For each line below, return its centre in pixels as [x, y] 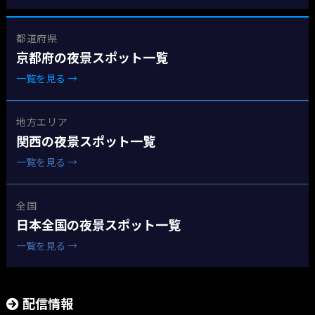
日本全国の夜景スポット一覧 [98, 225]
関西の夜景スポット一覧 [85, 142]
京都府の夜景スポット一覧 [92, 58]
